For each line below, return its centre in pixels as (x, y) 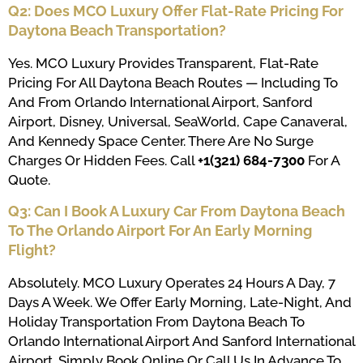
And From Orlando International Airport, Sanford (160, 102)
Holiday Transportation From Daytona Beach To (156, 321)
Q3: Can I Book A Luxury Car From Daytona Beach (177, 211)
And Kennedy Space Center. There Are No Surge (161, 141)
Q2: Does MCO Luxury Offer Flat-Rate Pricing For (176, 11)
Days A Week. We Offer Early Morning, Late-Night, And (180, 302)
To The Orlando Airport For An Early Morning (160, 230)
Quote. (29, 180)
